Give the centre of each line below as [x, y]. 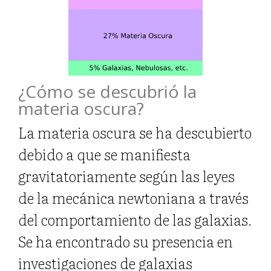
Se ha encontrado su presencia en [126, 241]
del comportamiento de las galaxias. [135, 219]
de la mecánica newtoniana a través [133, 197]
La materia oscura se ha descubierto [135, 132]
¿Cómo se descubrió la [107, 91]
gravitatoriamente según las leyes [126, 175]
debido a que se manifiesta [104, 154]
